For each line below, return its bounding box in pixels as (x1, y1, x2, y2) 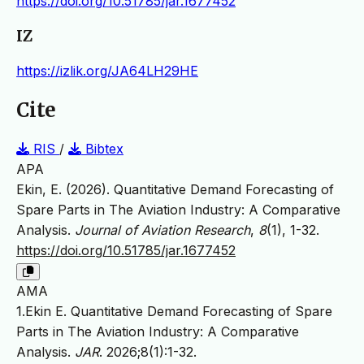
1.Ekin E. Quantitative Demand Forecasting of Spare (16, 303, 332, 320)
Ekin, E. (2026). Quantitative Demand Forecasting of (16, 181, 334, 198)
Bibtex (81, 141, 123, 158)
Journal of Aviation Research (75, 222, 250, 239)
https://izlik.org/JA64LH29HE (16, 63, 198, 80)
